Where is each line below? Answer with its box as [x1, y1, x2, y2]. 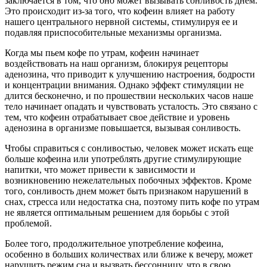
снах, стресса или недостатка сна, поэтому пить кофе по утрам [5, 196, 259, 207]
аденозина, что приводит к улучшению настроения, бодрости [5, 69, 255, 79]
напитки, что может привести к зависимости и [5, 164, 195, 175]
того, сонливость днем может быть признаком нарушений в [5, 185, 249, 196]
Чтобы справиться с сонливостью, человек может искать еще [5, 142, 253, 153]
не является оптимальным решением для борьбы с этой [5, 207, 229, 218]
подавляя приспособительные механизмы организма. [5, 27, 222, 38]
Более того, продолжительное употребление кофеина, [5, 238, 223, 249]
